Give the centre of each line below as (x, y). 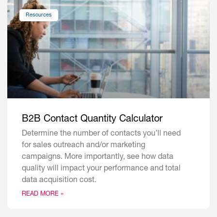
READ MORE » (43, 195)
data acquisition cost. (59, 181)
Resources (39, 15)
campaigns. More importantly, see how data (98, 158)
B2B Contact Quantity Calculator (92, 120)
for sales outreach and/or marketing (84, 146)
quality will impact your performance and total (101, 169)
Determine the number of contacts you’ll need (101, 134)
